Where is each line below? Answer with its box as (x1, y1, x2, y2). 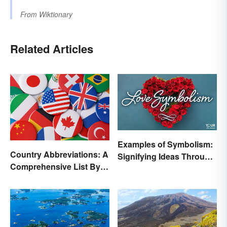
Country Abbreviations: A (10, 148, 108, 160)
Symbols (118, 162, 152, 174)
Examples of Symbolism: (118, 138, 213, 150)
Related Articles (10, 41, 93, 57)
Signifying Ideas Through (118, 150, 215, 162)
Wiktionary (39, 9, 72, 20)
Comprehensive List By (10, 160, 100, 172)
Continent (10, 172, 48, 184)
